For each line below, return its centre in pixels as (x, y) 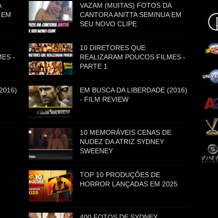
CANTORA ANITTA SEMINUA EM (131, 15)
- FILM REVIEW (104, 99)
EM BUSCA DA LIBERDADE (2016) (134, 90)
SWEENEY (97, 151)
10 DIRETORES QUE (113, 48)
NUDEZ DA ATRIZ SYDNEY (122, 142)
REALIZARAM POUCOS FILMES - (133, 57)
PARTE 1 (94, 66)
